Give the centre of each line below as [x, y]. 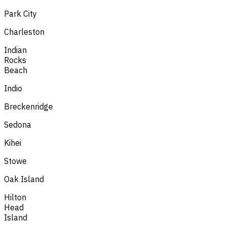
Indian [15, 50]
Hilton [15, 197]
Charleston [24, 32]
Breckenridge [29, 106]
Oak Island [24, 179]
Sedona [18, 124]
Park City [20, 13]
